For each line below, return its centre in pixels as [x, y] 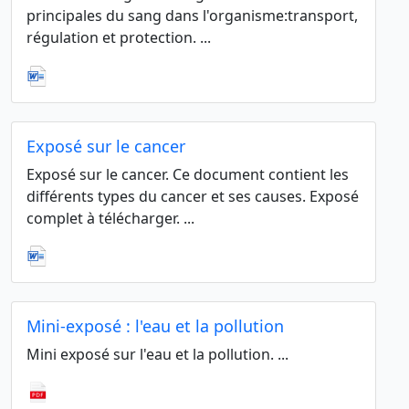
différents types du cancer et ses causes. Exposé [193, 196]
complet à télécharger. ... [110, 218]
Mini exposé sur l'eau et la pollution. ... [157, 354]
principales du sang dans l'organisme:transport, [192, 16]
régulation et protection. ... [119, 38]
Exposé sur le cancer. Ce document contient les [188, 174]
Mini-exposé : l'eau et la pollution [155, 325]
